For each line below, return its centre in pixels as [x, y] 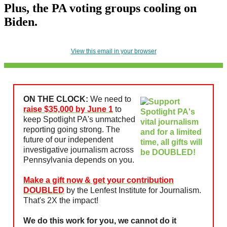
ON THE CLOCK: [57, 99]
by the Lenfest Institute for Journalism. [133, 190]
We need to [111, 99]
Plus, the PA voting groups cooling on [100, 8]
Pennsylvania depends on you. [79, 160]
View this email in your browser [113, 51]
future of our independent [68, 139]
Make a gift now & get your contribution [99, 180]
